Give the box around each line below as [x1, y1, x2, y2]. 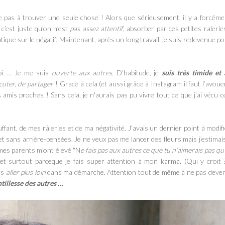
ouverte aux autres [51, 68, 112, 77]
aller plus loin [6, 167, 46, 176]
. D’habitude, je [111, 68, 162, 77]
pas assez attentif [70, 24, 124, 33]
